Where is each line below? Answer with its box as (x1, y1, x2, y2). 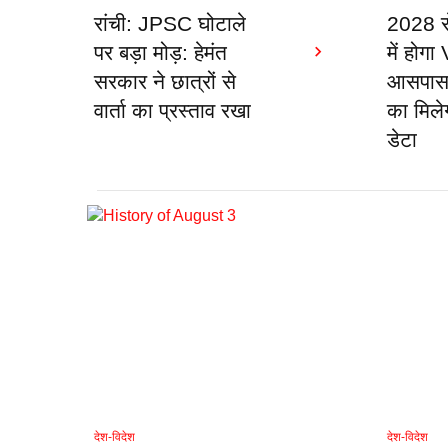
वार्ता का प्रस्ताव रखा (94, 99, 251, 123)
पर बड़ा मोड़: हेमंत (94, 41, 227, 65)
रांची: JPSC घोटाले (94, 12, 246, 36)
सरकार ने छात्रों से (94, 70, 236, 94)
